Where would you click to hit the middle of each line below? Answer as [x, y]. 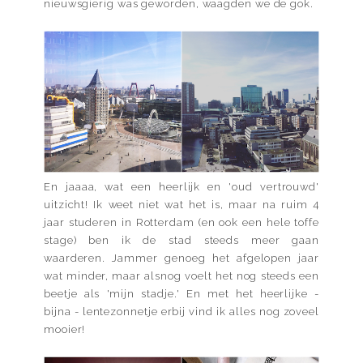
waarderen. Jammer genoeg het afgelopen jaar [181, 258]
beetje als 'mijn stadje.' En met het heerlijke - [181, 293]
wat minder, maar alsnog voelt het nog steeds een [181, 275]
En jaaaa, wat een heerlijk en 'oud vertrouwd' [181, 186]
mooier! [65, 329]
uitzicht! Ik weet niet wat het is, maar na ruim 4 [181, 204]
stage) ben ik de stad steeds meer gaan [181, 240]
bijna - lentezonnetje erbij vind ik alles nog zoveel [181, 311]
